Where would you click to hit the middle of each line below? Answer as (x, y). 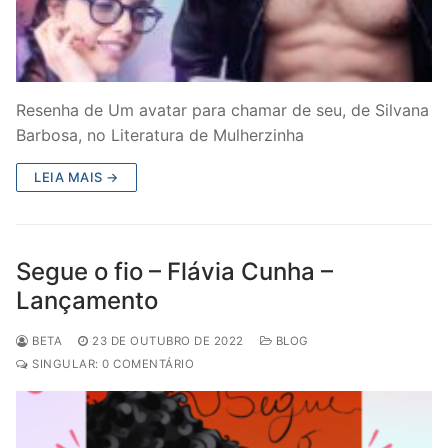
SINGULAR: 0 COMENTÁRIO (111, 363)
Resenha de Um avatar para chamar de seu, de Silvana (222, 109)
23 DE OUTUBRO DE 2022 (168, 340)
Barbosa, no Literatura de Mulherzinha (160, 134)
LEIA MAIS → (76, 176)
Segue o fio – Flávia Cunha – (174, 271)
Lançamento (87, 300)
